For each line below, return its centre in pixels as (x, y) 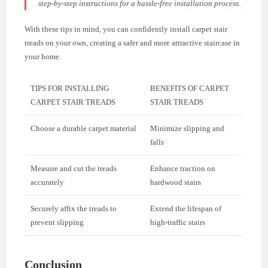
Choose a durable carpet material (84, 128)
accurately (48, 182)
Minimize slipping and (188, 128)
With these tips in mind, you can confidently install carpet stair (126, 29)
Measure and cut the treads (74, 168)
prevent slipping (57, 222)
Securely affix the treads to (74, 208)
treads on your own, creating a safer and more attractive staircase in (133, 42)
